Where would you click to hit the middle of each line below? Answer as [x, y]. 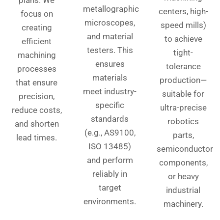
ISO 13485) [110, 147]
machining [37, 55]
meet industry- [110, 92]
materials [110, 78]
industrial [183, 190]
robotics [183, 122]
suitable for [183, 94]
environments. [110, 202]
